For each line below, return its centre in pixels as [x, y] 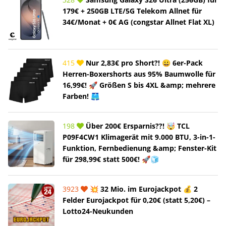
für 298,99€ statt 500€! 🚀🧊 [111, 159]
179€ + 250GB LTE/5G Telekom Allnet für [132, 11]
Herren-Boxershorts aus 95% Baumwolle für [139, 74]
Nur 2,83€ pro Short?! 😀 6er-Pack [143, 63]
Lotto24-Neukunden [98, 211]
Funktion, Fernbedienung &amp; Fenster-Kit [139, 148]
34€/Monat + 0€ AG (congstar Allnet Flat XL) [138, 22]
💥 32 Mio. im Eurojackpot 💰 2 [143, 189]
